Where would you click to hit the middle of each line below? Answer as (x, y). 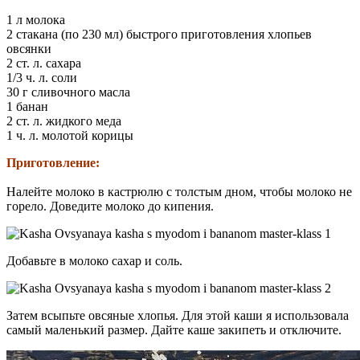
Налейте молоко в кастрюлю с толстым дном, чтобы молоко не (179, 191)
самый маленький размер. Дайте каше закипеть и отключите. (174, 329)
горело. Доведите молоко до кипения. (110, 206)
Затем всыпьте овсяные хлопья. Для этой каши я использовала (178, 315)
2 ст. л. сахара (44, 63)
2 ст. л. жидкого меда (64, 121)
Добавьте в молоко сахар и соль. (94, 260)
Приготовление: (53, 162)
